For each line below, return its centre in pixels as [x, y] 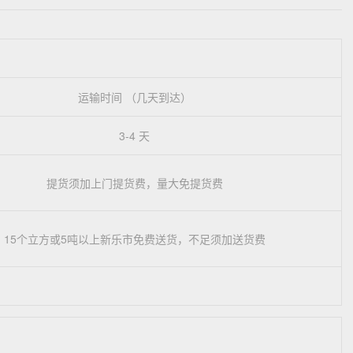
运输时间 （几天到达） [134, 97]
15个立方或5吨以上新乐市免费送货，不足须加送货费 [134, 238]
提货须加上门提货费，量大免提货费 [134, 182]
